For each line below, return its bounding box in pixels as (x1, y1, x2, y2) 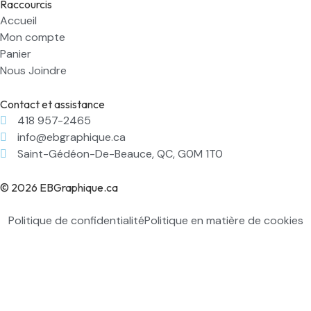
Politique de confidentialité (8, 212, 144, 228)
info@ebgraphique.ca (17, 129, 126, 144)
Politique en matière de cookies (144, 212, 303, 228)
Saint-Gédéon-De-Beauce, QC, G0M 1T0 (17, 146, 223, 161)
